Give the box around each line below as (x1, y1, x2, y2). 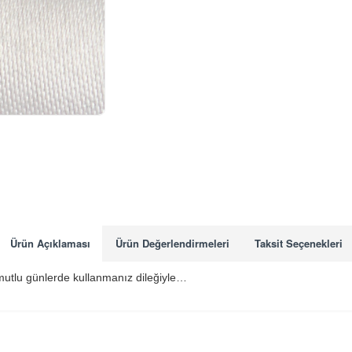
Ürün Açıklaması (9, 236, 90, 251)
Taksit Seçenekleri (254, 236, 343, 251)
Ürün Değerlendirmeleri (115, 236, 229, 251)
